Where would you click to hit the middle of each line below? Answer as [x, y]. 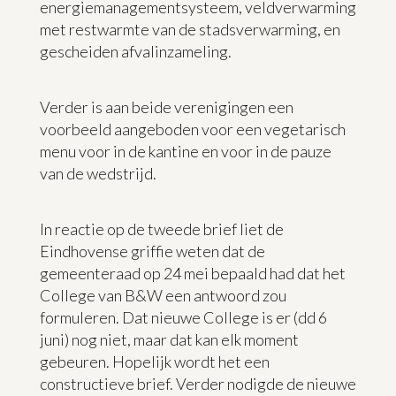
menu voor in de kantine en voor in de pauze [185, 151]
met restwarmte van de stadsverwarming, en [190, 29]
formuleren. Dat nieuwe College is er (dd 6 [183, 317]
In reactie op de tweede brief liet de [161, 228]
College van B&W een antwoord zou [163, 295]
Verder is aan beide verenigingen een [166, 107]
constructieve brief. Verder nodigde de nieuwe [198, 383]
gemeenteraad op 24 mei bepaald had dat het [192, 273]
